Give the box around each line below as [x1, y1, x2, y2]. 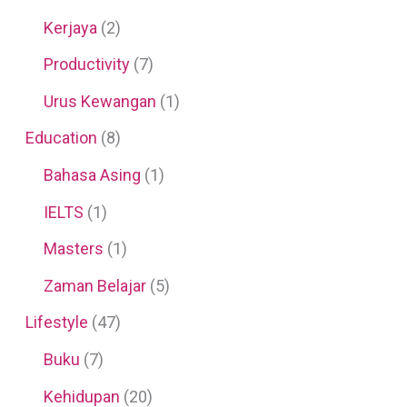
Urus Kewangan [43, 91, 156, 111]
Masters [43, 239, 104, 259]
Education [25, 128, 97, 148]
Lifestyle [25, 313, 88, 333]
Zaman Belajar [43, 275, 146, 295]
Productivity [43, 55, 130, 74]
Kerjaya [43, 17, 97, 37]
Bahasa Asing [43, 165, 141, 185]
